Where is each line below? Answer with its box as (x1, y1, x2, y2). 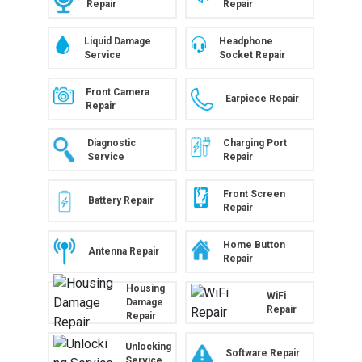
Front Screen (223, 187, 286, 200)
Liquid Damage (83, 35, 151, 47)
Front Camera (85, 86, 149, 98)
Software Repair (225, 347, 300, 359)
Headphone (219, 35, 274, 47)
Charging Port (222, 137, 287, 149)
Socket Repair (219, 48, 286, 61)
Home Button (223, 238, 286, 250)
